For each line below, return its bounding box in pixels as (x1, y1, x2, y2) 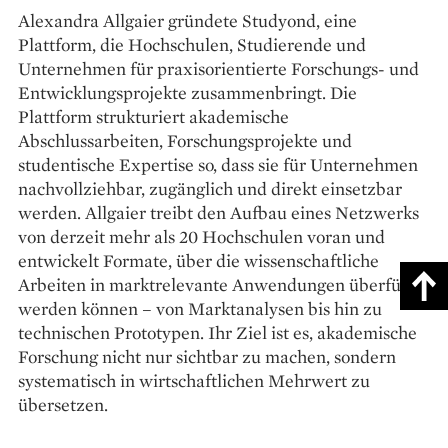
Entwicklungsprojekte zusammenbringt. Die (18, 80, 357, 104)
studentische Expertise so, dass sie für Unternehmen (18, 152, 418, 176)
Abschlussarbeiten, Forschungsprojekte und (18, 128, 352, 152)
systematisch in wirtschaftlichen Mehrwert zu (18, 368, 370, 392)
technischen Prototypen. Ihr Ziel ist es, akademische (18, 320, 417, 344)
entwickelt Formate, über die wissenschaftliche (18, 248, 379, 272)
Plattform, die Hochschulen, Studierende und (18, 32, 366, 56)
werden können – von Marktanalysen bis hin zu (18, 296, 382, 320)
